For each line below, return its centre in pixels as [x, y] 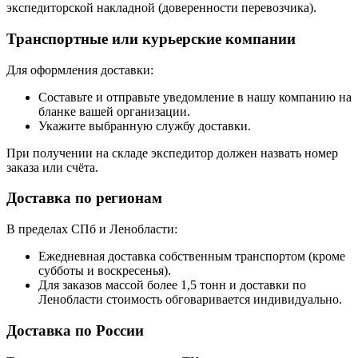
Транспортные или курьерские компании [151, 38]
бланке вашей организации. [114, 111]
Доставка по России [75, 330]
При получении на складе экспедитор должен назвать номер [172, 153]
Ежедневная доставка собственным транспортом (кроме [192, 257]
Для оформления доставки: [80, 70]
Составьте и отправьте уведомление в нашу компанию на [195, 97]
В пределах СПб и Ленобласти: [92, 229]
